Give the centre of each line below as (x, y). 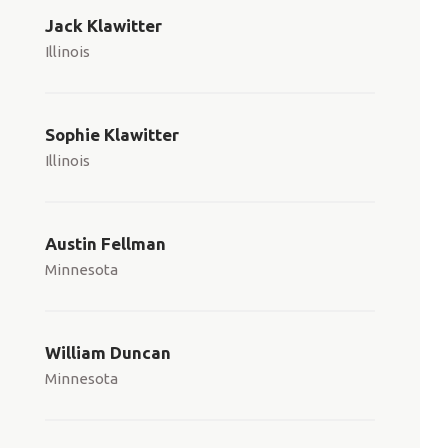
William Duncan (108, 352)
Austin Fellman (105, 243)
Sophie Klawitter (112, 134)
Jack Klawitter (103, 25)
